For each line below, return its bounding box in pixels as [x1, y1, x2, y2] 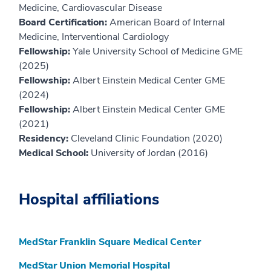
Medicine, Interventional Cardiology [19, 30, 169, 44]
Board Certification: [19, 15, 109, 29]
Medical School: [19, 146, 91, 160]
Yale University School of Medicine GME [73, 44, 243, 58]
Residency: [19, 131, 71, 145]
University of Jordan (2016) [91, 146, 208, 160]
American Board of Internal [109, 15, 225, 29]
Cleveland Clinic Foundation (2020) [71, 131, 223, 145]
